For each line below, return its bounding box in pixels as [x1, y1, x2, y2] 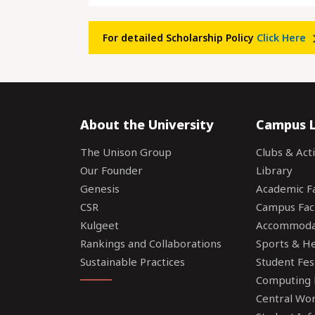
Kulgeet [80, 218, 119, 232]
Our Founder [80, 163, 143, 177]
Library [255, 163, 292, 177]
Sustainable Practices [80, 255, 185, 269]
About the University [80, 116, 214, 133]
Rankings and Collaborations [80, 236, 221, 250]
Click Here [257, 31, 306, 44]
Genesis [80, 181, 120, 195]
